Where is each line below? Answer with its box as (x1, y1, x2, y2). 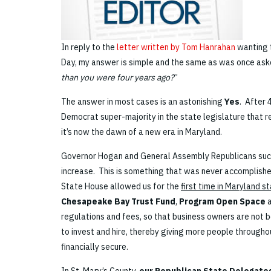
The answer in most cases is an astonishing (61, 96, 224, 108)
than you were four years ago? (61, 72, 174, 83)
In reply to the (61, 42, 117, 53)
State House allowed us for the (61, 181, 181, 192)
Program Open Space (179, 196, 266, 207)
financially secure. (61, 241, 128, 253)
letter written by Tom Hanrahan (117, 42, 235, 53)
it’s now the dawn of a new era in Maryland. (61, 126, 222, 138)
